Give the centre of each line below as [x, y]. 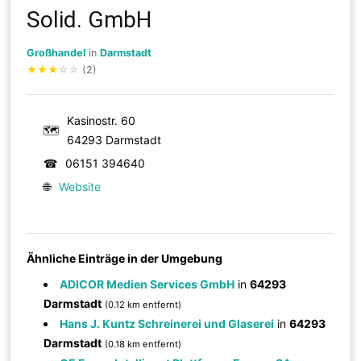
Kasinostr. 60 [102, 120]
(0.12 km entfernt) [143, 304]
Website [80, 186]
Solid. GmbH [89, 19]
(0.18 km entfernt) [143, 344]
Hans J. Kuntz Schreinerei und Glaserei [167, 323]
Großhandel [56, 52]
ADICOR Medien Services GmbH [147, 284]
